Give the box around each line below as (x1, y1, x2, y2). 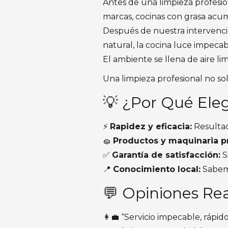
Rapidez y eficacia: (110, 122, 192, 131)
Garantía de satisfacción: (112, 150, 220, 160)
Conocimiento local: (113, 164, 201, 174)
